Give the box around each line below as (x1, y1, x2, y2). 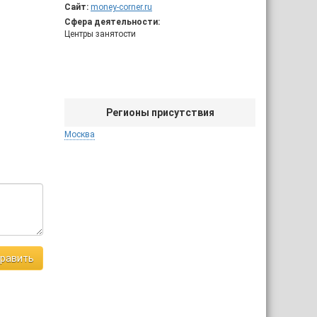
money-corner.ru (91, 2, 152, 12)
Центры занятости (64, 29, 136, 39)
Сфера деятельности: (64, 17, 160, 27)
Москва (64, 129, 95, 139)
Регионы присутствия (105, 107, 214, 118)
